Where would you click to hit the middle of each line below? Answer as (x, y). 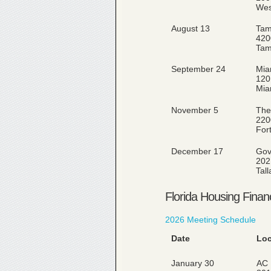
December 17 (197, 151)
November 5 (195, 110)
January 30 (193, 263)
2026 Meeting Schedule (211, 220)
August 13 (191, 28)
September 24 (198, 69)
